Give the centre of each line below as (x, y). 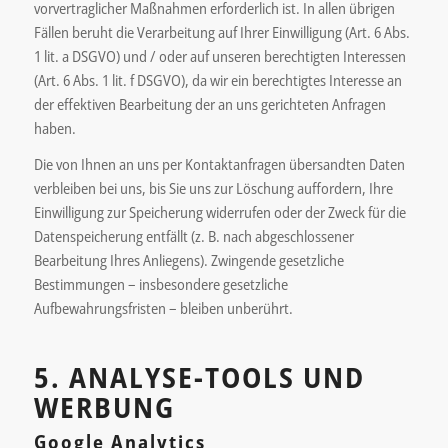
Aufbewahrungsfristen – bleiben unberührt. (163, 308)
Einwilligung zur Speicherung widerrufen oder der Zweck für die (219, 212)
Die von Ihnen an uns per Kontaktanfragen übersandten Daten (219, 164)
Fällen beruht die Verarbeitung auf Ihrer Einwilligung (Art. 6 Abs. (221, 31)
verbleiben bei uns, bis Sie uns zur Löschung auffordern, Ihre (213, 188)
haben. (54, 127)
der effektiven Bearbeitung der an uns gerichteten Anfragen (209, 103)
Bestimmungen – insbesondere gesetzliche (160, 284)
